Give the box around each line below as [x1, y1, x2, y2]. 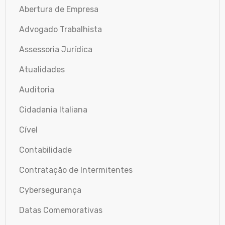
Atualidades [19, 64, 65, 74]
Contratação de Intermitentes [19, 165, 133, 175]
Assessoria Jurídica [19, 44, 92, 54]
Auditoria [19, 84, 54, 94]
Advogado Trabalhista [19, 24, 102, 34]
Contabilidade [19, 145, 72, 155]
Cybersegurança [19, 185, 81, 195]
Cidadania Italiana [19, 104, 87, 115]
